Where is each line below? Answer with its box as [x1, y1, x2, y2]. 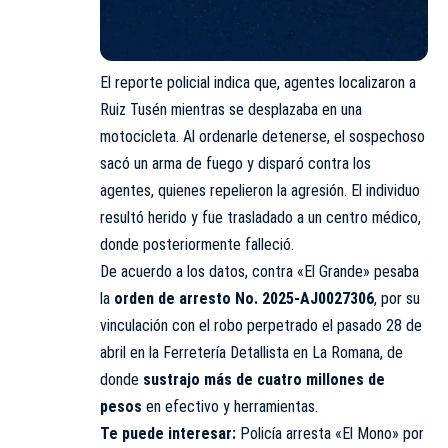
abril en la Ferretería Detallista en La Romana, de [100, 342, 403, 362]
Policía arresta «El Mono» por [240, 423, 424, 443]
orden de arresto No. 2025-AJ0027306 [114, 288, 374, 308]
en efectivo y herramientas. [142, 396, 318, 416]
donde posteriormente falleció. [100, 234, 294, 254]
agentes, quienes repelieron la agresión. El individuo [100, 180, 420, 200]
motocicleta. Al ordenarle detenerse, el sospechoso [100, 126, 425, 146]
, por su [374, 288, 420, 308]
